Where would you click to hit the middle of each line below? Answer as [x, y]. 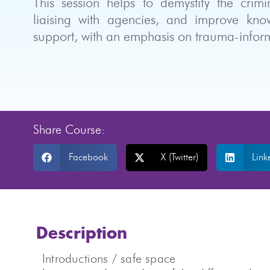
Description [82, 234]
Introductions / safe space [109, 259]
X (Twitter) [180, 157]
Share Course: [69, 130]
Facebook [88, 157]
